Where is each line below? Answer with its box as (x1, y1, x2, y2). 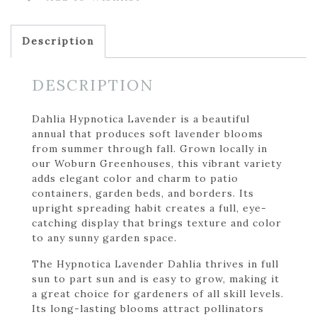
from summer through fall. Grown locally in (32, 142, 267, 155)
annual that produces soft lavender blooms (32, 127, 263, 140)
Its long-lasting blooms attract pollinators (32, 301, 264, 315)
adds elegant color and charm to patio (32, 171, 238, 185)
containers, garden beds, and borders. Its (32, 186, 254, 200)
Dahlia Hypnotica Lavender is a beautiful (32, 112, 250, 125)
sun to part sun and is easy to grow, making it (32, 272, 279, 285)
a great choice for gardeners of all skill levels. (32, 287, 284, 300)
